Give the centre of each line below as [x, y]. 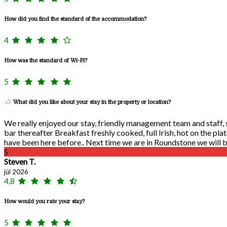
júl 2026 [16, 172]
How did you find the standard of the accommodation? [75, 19]
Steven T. [20, 161]
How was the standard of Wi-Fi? [46, 60]
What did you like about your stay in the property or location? [91, 102]
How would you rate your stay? [44, 201]
